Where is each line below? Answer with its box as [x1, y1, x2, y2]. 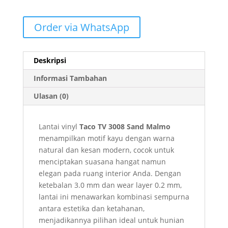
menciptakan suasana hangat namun [38, 157, 166, 167]
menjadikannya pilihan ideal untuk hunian [38, 215, 184, 225]
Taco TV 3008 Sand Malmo [79, 122, 170, 132]
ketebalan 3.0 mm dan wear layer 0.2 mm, [38, 180, 182, 190]
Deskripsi [33, 55, 66, 66]
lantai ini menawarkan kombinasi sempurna [38, 192, 189, 202]
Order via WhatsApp [34, 20, 129, 35]
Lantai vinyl [38, 122, 79, 132]
